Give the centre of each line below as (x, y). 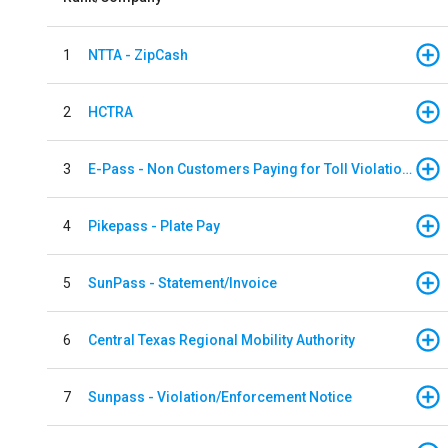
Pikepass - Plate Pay (154, 225)
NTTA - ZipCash (138, 54)
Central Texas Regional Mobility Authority (221, 339)
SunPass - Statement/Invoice (182, 282)
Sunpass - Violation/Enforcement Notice (220, 396)
